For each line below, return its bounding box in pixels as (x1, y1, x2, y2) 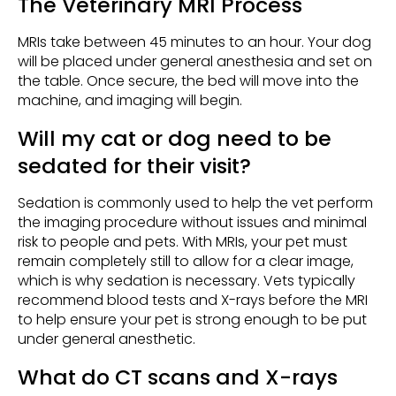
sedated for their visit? (18, 151, 251, 181)
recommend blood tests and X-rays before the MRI (18, 290, 368, 311)
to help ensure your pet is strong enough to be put (18, 309, 367, 331)
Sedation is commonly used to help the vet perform (18, 193, 373, 214)
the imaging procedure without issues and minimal (18, 212, 367, 233)
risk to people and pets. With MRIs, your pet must (18, 232, 347, 253)
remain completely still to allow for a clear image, (18, 251, 354, 272)
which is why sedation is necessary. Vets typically (18, 270, 355, 292)
